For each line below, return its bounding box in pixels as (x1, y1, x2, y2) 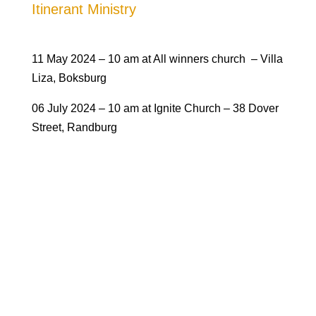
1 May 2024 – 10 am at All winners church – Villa (37, 53, 283, 65)
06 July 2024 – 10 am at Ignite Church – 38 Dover (31, 102, 279, 114)
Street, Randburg (31, 121, 117, 133)
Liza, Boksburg (31, 72, 107, 84)
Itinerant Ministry (31, 1, 136, 17)
